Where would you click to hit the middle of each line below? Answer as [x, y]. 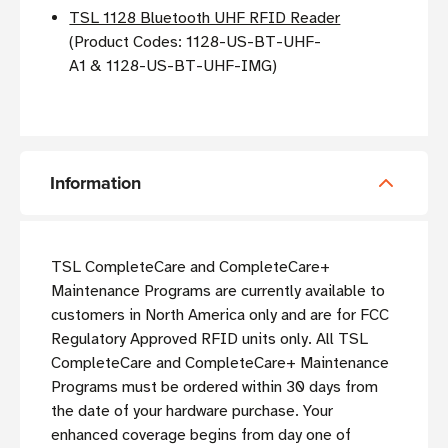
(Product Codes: [128, 42]
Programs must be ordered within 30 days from [214, 387]
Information [96, 183]
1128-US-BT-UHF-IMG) [192, 66]
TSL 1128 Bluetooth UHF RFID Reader [205, 18]
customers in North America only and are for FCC [220, 315]
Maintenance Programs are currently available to [218, 291]
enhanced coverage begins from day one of [201, 435]
